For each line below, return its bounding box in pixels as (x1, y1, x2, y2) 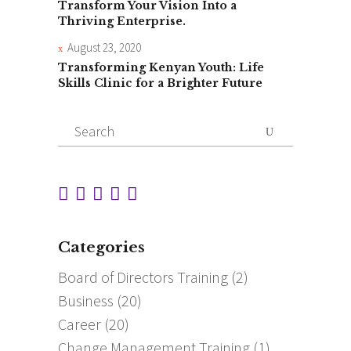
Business (58, 290, 114, 310)
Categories (58, 237, 145, 256)
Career (58, 313, 101, 334)
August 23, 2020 (67, 40, 141, 56)
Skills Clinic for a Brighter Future (58, 76, 262, 91)
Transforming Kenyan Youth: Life (58, 60, 264, 75)
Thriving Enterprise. (58, 14, 186, 29)
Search (57, 116, 103, 136)
